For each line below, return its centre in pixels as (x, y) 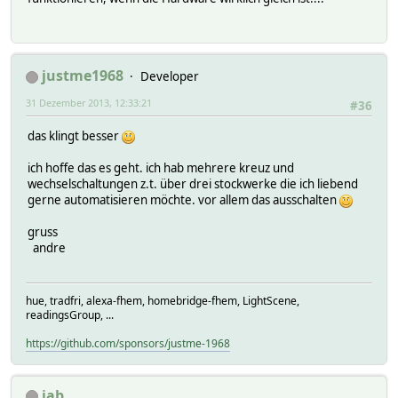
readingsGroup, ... (70, 314)
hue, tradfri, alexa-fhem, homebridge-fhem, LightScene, (163, 300)
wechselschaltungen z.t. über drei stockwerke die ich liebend (193, 184)
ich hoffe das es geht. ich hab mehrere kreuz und (161, 168)
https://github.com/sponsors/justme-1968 (128, 343)
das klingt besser (75, 136)
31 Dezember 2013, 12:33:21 (89, 102)
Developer (170, 76)
